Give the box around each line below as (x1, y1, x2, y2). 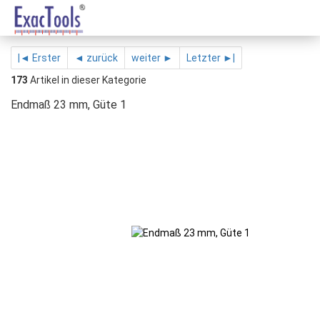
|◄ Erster (18, 52, 61, 64)
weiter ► (131, 52, 173, 64)
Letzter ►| (186, 52, 235, 64)
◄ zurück (74, 52, 118, 64)
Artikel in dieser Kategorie (28, 74, 146, 86)
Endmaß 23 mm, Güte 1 (11, 98, 126, 111)
